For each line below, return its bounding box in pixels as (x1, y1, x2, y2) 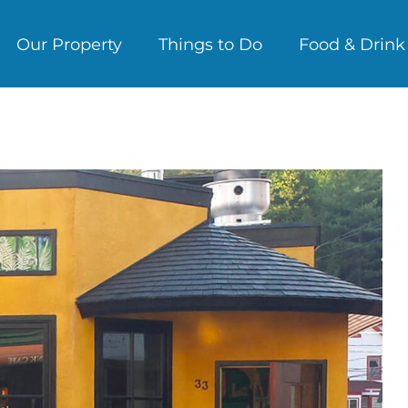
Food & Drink (299, 34, 405, 55)
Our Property (16, 34, 122, 55)
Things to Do (158, 34, 262, 55)
